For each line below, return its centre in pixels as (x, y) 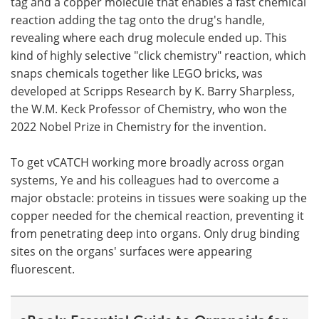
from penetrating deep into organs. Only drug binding (155, 233)
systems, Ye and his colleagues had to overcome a (145, 180)
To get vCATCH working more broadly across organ (147, 162)
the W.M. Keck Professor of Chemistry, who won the (149, 109)
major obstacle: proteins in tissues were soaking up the (159, 198)
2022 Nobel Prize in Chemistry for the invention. (138, 126)
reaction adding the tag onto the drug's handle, (138, 20)
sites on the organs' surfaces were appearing (131, 251)
